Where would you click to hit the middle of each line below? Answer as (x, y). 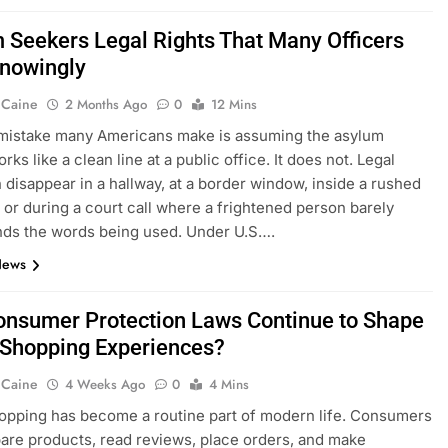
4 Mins (229, 385)
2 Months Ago (106, 105)
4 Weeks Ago (105, 385)
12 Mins (234, 105)
